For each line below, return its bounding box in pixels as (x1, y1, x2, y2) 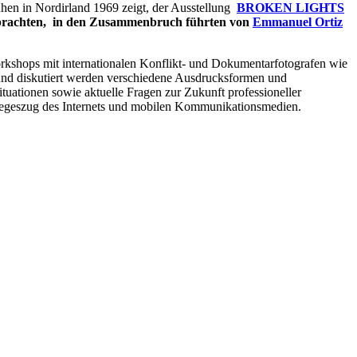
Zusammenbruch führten (89, 14, 229, 29)
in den (53, 14, 89, 29)
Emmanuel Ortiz (253, 14, 343, 29)
